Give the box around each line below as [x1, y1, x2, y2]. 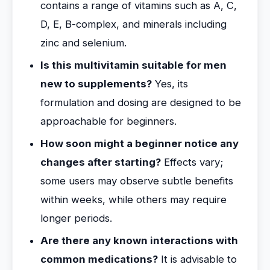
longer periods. [40, 212, 112, 224]
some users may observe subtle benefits [40, 175, 233, 187]
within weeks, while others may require [40, 193, 227, 206]
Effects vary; [161, 156, 223, 168]
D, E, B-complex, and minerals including [40, 18, 227, 30]
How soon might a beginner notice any [40, 137, 239, 149]
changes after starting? [40, 156, 161, 168]
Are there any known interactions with [40, 234, 238, 246]
